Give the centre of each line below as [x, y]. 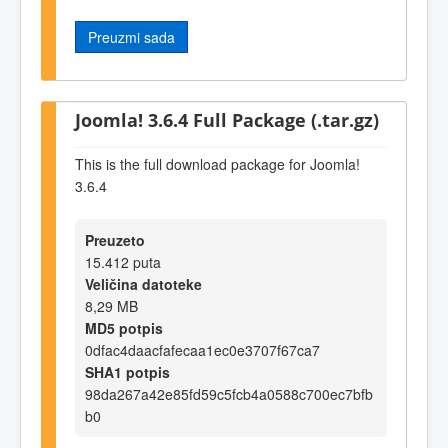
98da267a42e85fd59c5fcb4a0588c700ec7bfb [229, 394]
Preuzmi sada [131, 36]
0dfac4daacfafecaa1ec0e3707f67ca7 [202, 350]
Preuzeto [115, 240]
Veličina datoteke [143, 284]
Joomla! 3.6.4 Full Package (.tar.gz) [227, 120]
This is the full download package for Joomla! [217, 163]
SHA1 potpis [127, 372]
